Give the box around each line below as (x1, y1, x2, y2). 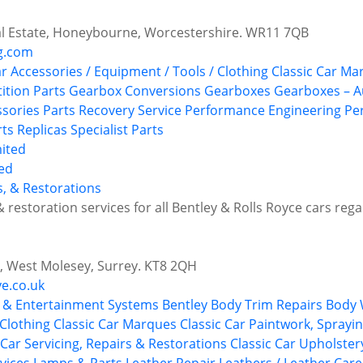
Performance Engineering (185, 101, 341, 120)
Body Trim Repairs (211, 296, 322, 314)
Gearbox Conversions (69, 82, 201, 100)
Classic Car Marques (53, 315, 177, 334)
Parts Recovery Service (43, 101, 181, 120)
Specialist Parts (70, 121, 164, 139)
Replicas (17, 121, 67, 139)
